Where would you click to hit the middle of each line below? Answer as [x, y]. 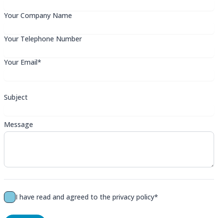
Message [18, 124]
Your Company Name [38, 15]
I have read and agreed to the [64, 197]
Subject [16, 97]
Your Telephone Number [43, 39]
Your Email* [23, 62]
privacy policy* [135, 197]
